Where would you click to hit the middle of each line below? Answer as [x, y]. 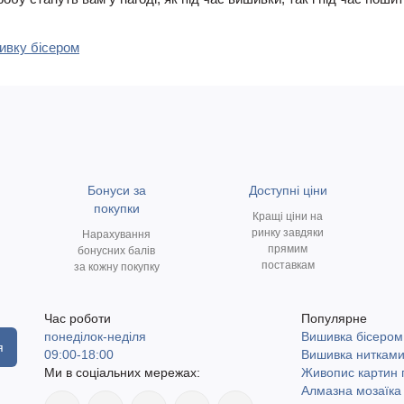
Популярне [334, 318]
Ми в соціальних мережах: [122, 372]
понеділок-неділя [95, 336]
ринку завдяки [288, 232]
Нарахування [116, 234]
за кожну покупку [116, 266]
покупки [116, 208]
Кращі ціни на [288, 216]
